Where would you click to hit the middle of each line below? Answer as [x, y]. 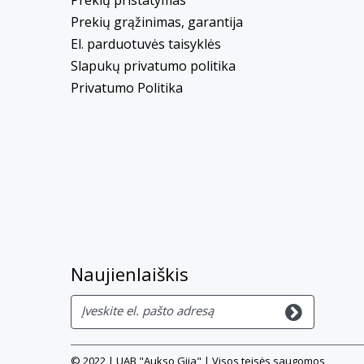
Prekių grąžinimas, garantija [157, 22]
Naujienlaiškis [130, 273]
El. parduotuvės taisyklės [146, 43]
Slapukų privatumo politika [153, 65]
